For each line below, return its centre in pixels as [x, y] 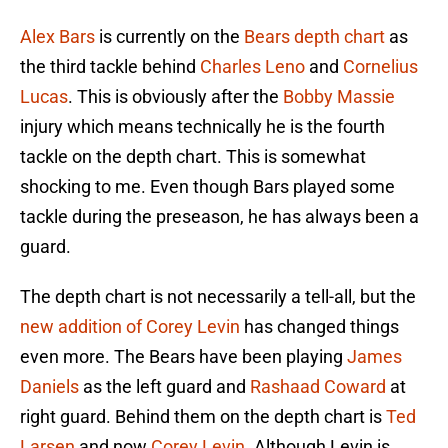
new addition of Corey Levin [130, 327]
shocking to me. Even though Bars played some [207, 187]
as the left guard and [164, 387]
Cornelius [380, 67]
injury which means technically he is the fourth [202, 127]
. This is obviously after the [175, 97]
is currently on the [169, 37]
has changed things [319, 327]
